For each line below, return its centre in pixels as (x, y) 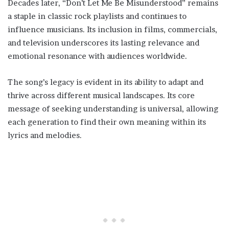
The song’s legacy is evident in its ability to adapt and (106, 82)
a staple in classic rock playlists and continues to (97, 16)
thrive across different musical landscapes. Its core (101, 95)
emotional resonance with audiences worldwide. (97, 56)
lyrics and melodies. (45, 135)
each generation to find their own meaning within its (107, 122)
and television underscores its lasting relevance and (104, 43)
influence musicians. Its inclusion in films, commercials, (112, 29)
